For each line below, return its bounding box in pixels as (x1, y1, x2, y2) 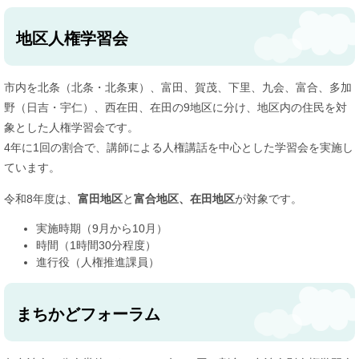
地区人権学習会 (16, 30, 128, 47)
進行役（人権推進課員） (36, 256, 159, 268)
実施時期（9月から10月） (36, 222, 167, 235)
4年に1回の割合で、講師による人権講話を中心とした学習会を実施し (4, 141, 353, 154)
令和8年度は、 (4, 192, 78, 205)
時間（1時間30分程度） (36, 239, 156, 252)
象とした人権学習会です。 (4, 121, 139, 134)
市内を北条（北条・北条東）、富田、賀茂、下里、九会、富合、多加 (4, 81, 352, 94)
